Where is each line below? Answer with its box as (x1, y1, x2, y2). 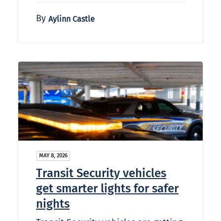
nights (36, 197, 70, 211)
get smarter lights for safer (36, 182, 179, 196)
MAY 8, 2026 (39, 152, 68, 159)
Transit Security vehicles (36, 166, 166, 181)
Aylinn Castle (48, 14, 95, 24)
